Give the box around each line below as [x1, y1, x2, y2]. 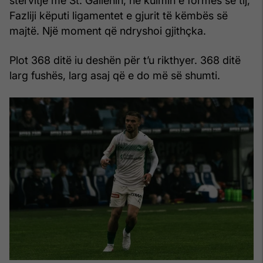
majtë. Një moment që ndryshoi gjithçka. [9, 24, 206, 37]
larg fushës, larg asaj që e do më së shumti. [9, 69, 220, 82]
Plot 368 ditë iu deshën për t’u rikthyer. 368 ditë [9, 53, 241, 66]
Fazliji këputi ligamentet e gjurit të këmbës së [9, 9, 228, 22]
